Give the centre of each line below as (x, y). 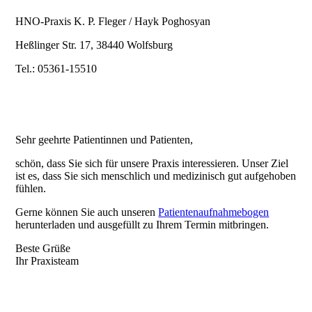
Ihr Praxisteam (49, 261)
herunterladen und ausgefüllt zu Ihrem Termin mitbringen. (142, 225)
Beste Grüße (43, 248)
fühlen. (31, 188)
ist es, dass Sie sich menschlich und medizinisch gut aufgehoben (156, 176)
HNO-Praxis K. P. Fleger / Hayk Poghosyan (113, 21)
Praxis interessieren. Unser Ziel (220, 163)
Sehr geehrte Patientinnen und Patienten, (104, 140)
